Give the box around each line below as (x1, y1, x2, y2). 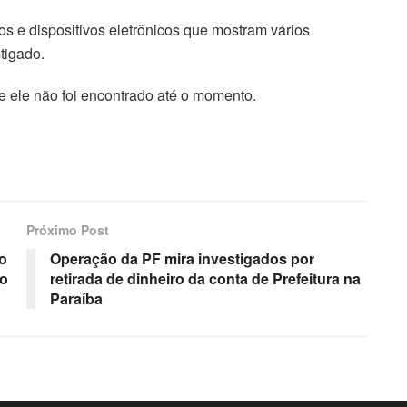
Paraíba (50, 287, 103, 309)
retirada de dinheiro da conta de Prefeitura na (50, 267, 361, 289)
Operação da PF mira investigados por (50, 247, 314, 269)
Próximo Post (26, 220, 109, 239)
